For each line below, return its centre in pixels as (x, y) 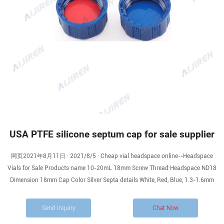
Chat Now (165, 208)
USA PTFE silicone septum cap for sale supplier (112, 134)
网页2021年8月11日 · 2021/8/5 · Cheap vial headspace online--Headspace (112, 156)
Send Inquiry (58, 208)
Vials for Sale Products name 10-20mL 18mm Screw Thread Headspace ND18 (112, 168)
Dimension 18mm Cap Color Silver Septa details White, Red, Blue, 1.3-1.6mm (112, 180)
